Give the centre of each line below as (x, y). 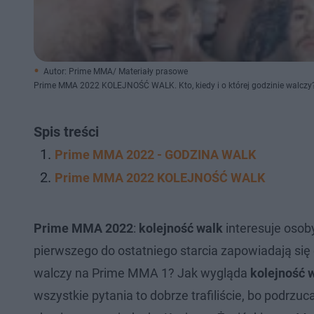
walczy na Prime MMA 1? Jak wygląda (142, 273)
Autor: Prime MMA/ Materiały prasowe (116, 71)
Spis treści (66, 132)
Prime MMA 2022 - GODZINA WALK (155, 155)
